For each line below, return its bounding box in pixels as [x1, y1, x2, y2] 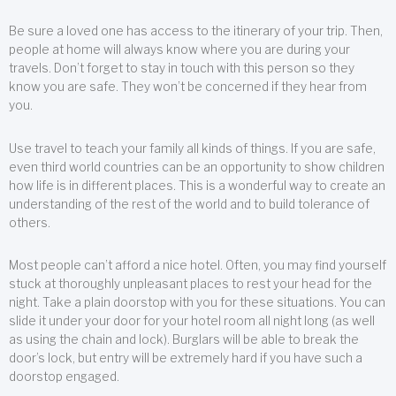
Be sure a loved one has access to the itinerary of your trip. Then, [9, 24, 383, 39]
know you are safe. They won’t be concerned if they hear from [9, 80, 367, 95]
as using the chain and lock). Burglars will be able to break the [9, 331, 359, 346]
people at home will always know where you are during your [9, 42, 350, 57]
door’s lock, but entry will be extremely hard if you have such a [9, 350, 362, 365]
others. [9, 215, 50, 230]
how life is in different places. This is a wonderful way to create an [9, 178, 385, 193]
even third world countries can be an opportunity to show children [9, 159, 385, 174]
